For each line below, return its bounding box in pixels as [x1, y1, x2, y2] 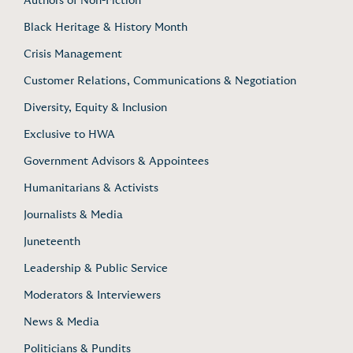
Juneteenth [24, 236, 80, 247]
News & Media [24, 316, 99, 328]
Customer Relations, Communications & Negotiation [24, 75, 296, 87]
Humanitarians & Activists [24, 182, 158, 194]
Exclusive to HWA [24, 128, 115, 140]
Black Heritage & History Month [24, 21, 188, 33]
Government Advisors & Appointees [24, 155, 209, 167]
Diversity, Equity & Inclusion [24, 102, 167, 113]
